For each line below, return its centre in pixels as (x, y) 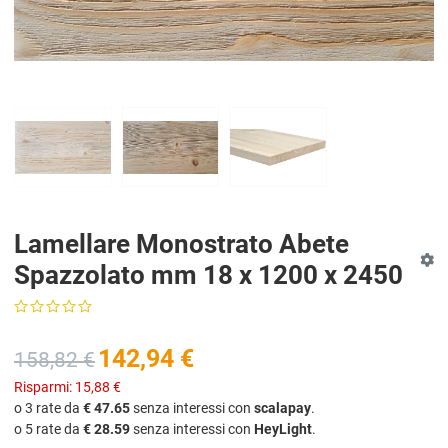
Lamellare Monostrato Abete (181, 244)
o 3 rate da (48, 408)
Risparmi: (44, 387)
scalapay (282, 408)
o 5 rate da (48, 429)
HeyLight (283, 429)
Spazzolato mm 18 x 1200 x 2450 (208, 275)
